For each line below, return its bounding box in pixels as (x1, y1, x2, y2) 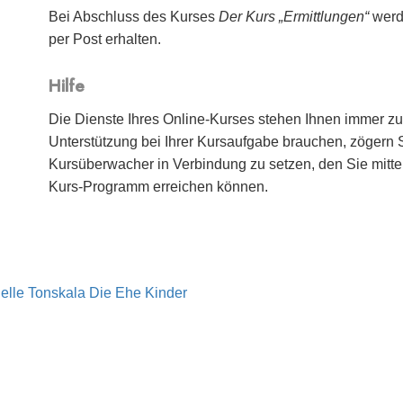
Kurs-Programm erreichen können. (49, 179, 269, 195)
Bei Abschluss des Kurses (49, 8, 219, 24)
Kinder (145, 285, 187, 301)
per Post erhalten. (49, 31, 162, 47)
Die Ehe (89, 285, 141, 301)
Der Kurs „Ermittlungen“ (219, 8, 370, 24)
